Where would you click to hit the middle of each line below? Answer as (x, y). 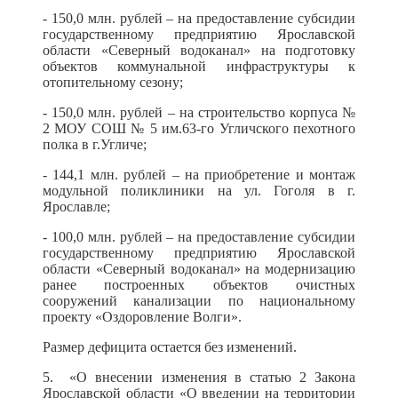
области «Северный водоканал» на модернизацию (199, 269)
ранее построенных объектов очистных (199, 285)
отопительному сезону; (113, 82)
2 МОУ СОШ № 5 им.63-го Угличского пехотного (199, 128)
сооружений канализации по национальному (199, 301)
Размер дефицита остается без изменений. (170, 347)
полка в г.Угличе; (95, 144)
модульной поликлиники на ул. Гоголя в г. (199, 191)
